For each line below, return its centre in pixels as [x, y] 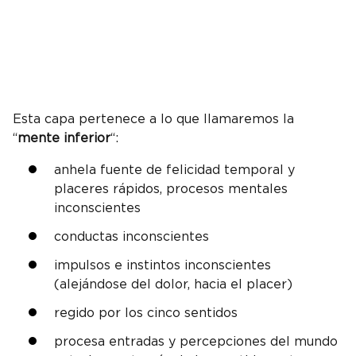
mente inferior [64, 138]
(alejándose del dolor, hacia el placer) [173, 284]
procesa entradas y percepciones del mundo [196, 341]
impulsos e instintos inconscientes [163, 265]
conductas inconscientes [132, 236]
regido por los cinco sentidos [146, 313]
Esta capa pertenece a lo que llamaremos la [153, 119]
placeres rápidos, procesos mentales [171, 189]
